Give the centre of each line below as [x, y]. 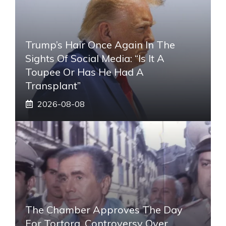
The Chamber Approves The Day [104, 209]
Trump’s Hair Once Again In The [100, 44]
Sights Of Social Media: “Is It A [95, 58]
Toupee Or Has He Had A [84, 72]
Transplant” [53, 85]
